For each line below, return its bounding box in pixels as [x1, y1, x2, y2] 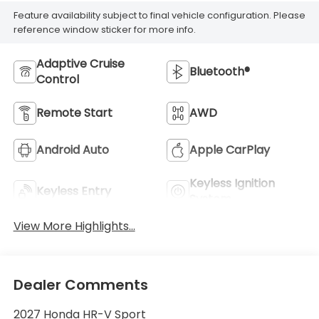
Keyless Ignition [189, 175, 275, 192]
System [189, 191, 231, 208]
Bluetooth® [189, 63, 250, 80]
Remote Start [36, 105, 113, 122]
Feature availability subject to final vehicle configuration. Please [13, 8, 305, 22]
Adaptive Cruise [36, 56, 125, 73]
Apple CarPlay [189, 142, 270, 159]
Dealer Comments [13, 274, 148, 295]
